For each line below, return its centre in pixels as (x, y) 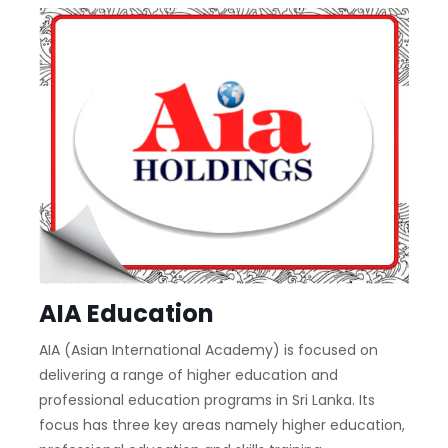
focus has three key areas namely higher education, (221, 425)
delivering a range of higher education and (188, 375)
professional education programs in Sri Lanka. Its (206, 400)
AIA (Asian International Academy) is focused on (208, 350)
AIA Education (126, 314)
